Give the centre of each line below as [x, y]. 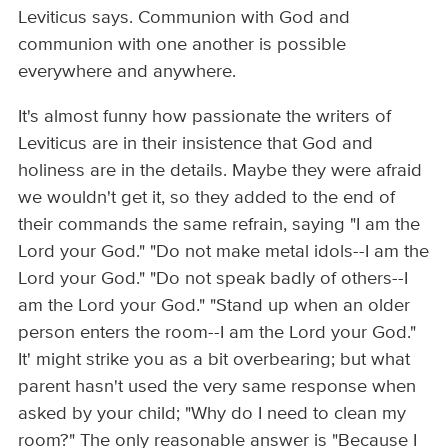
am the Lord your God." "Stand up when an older [214, 306]
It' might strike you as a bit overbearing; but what [214, 360]
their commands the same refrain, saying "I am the [219, 225]
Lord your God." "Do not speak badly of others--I [213, 279]
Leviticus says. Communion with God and [184, 18]
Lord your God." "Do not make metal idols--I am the [224, 252]
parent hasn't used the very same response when [217, 387]
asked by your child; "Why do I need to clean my [212, 414]
